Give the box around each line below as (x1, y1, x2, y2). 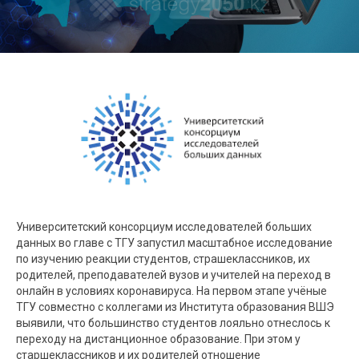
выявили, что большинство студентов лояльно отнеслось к (16, 317, 330, 330)
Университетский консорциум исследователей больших (16, 220, 312, 234)
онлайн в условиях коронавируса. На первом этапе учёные (16, 284, 327, 298)
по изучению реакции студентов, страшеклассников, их (16, 252, 310, 266)
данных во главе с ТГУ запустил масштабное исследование (16, 236, 333, 250)
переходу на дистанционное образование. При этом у (16, 333, 301, 346)
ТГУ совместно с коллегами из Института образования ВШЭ (16, 301, 334, 314)
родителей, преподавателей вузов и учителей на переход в (16, 268, 331, 282)
